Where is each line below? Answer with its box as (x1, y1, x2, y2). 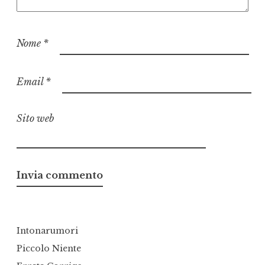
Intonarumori (17, 225, 78, 236)
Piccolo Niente (17, 243, 81, 254)
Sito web (17, 112, 54, 124)
